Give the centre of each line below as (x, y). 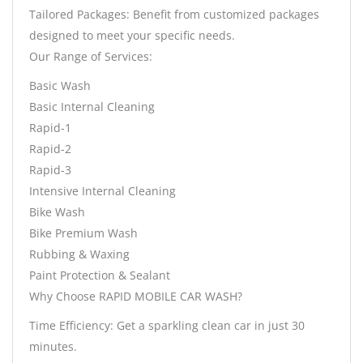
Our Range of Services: (91, 57)
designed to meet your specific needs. (132, 36)
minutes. (53, 347)
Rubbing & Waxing (79, 254)
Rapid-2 (50, 149)
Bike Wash (57, 212)
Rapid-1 (50, 128)
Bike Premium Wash (83, 233)
